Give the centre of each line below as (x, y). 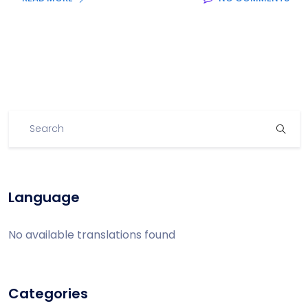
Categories (48, 293)
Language (44, 197)
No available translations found (92, 234)
